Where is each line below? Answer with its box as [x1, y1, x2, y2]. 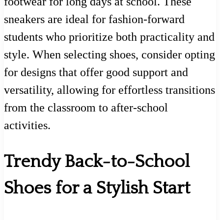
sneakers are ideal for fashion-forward [4, 12, 185, 26]
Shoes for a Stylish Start [4, 178, 190, 198]
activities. [4, 118, 51, 132]
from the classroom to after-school [4, 101, 168, 114]
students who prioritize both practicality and [4, 30, 215, 43]
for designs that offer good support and [4, 65, 188, 79]
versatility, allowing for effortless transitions [4, 83, 215, 96]
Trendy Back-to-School [4, 152, 190, 172]
